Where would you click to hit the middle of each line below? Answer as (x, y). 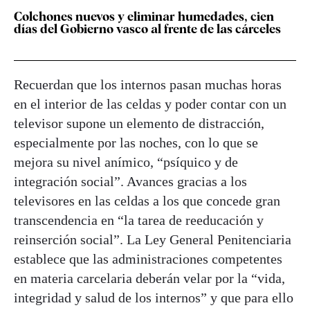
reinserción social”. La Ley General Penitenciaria (153, 239)
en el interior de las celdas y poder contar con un (150, 103)
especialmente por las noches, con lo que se (136, 142)
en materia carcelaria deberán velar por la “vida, (149, 278)
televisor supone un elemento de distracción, (139, 123)
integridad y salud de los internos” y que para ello (154, 297)
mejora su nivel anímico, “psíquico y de (126, 162)
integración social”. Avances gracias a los (130, 181)
